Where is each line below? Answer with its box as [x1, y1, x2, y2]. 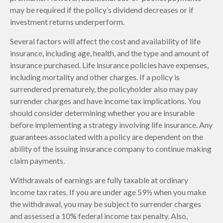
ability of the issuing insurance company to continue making [10, 143, 212, 153]
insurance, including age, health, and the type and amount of [10, 48, 209, 58]
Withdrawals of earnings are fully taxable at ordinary [10, 175, 188, 185]
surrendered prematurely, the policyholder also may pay [10, 84, 198, 94]
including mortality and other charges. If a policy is [10, 72, 180, 82]
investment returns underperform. [10, 16, 124, 26]
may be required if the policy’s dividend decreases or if [10, 4, 194, 14]
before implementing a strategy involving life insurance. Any [10, 119, 213, 129]
